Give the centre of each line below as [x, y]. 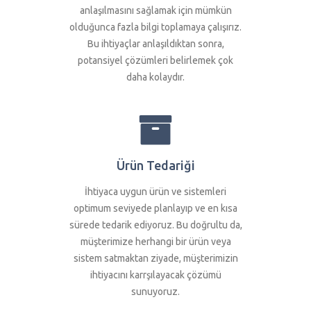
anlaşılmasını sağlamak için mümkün [155, 11]
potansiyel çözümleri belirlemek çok [155, 61]
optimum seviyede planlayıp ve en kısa [155, 209]
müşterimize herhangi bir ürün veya [155, 242]
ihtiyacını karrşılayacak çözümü [155, 275]
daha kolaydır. [155, 77]
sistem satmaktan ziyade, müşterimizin [155, 259]
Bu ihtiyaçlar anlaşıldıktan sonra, [155, 44]
